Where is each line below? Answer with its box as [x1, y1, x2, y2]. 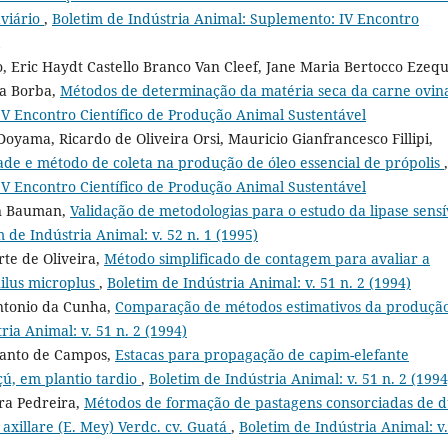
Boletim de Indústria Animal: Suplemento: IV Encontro [52, 9, 419, 29]
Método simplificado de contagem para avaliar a [104, 249, 430, 269]
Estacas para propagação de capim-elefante [115, 345, 409, 365]
